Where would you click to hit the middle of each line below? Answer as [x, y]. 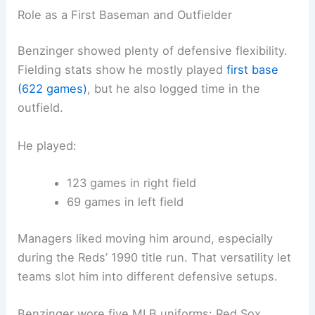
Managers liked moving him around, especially [146, 238]
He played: [47, 145]
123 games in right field [131, 182]
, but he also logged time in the [174, 89]
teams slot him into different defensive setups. [148, 276]
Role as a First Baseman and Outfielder [125, 14]
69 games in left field [125, 201]
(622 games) [53, 89]
